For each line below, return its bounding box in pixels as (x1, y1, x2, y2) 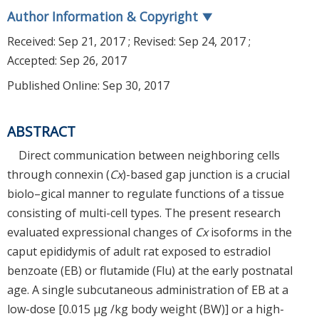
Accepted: (7, 53, 60, 69)
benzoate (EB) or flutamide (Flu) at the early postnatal (7, 262, 293, 278)
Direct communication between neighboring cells (19, 147, 280, 163)
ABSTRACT (7, 122, 75, 142)
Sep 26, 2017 (60, 53, 127, 69)
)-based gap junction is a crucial (122, 166, 290, 182)
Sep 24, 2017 (179, 33, 246, 50)
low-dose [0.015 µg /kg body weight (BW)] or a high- (7, 300, 284, 317)
